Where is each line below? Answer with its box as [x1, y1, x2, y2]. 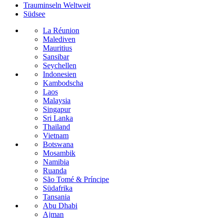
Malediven [43, 35, 75, 43]
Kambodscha [43, 79, 83, 87]
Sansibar [43, 53, 69, 61]
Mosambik [43, 149, 75, 157]
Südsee [23, 10, 45, 18]
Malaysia [43, 96, 71, 105]
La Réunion [43, 26, 79, 35]
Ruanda [43, 166, 67, 175]
